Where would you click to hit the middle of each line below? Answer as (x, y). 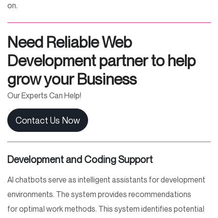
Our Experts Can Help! (44, 95)
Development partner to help (101, 60)
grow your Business (72, 79)
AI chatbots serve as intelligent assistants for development (106, 179)
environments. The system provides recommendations (99, 194)
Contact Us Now (48, 120)
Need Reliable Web (70, 42)
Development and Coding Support (82, 159)
